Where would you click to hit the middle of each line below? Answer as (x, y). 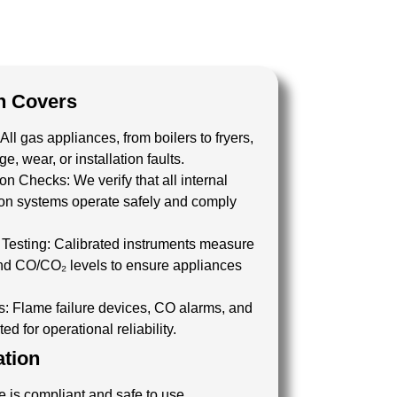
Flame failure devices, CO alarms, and (132, 308)
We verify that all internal (151, 180)
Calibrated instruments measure (154, 244)
